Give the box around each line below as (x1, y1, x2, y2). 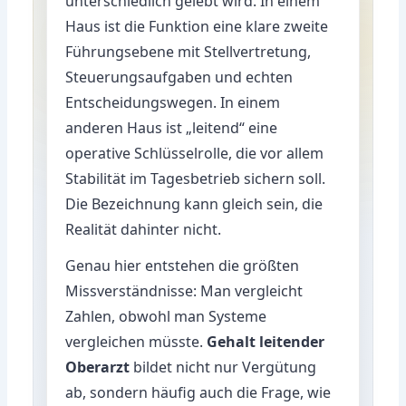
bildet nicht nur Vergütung (130, 356, 317, 377)
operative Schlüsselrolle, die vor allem (65, 142, 324, 163)
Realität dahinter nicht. (65, 218, 222, 239)
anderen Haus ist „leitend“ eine (65, 117, 278, 138)
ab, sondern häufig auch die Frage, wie (65, 382, 332, 402)
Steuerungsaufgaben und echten (65, 66, 294, 87)
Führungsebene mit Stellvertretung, (65, 41, 312, 62)
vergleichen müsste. (65, 331, 208, 352)
